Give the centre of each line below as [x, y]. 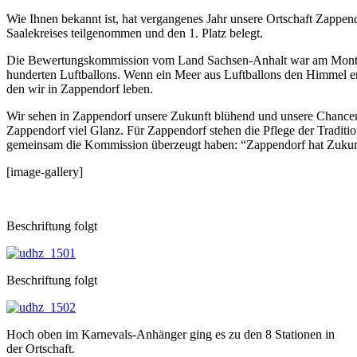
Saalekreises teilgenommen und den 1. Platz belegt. [135, 33]
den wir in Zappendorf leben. [80, 89]
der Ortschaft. [41, 349]
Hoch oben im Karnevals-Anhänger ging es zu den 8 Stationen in [171, 334]
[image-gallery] [45, 172]
